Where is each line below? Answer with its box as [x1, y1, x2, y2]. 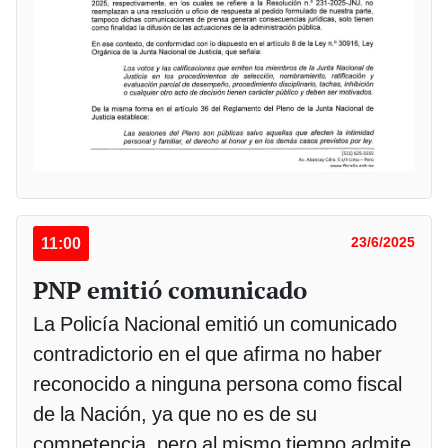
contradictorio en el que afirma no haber [33, 342, 382, 367]
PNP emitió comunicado [33, 274, 307, 307]
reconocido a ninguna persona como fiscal [33, 372, 402, 397]
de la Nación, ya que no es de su [33, 402, 317, 427]
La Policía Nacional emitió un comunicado [33, 312, 397, 337]
